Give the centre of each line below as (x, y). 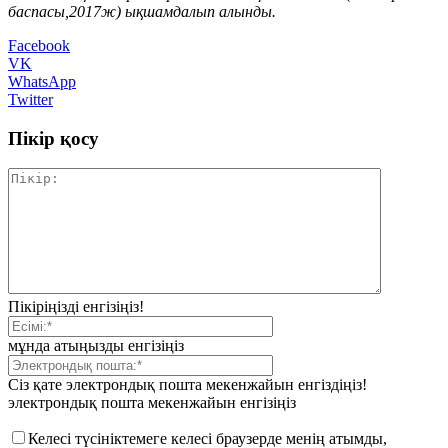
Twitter (30, 99)
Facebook (39, 45)
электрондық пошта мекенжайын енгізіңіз (152, 403)
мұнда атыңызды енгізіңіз (96, 346)
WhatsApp (42, 81)
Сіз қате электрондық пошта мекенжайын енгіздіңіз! (187, 385)
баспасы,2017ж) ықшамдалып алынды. (142, 11)
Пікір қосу (53, 138)
